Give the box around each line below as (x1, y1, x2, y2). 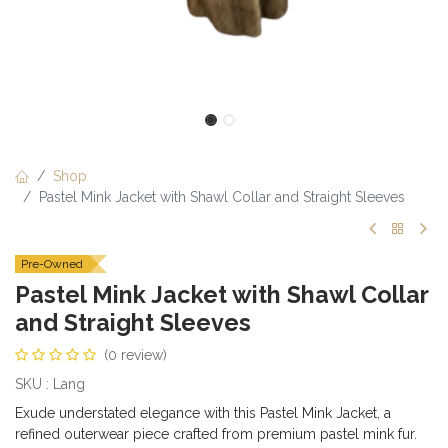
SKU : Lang (15, 376, 85, 392)
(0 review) (104, 347, 167, 363)
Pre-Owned (21, 257, 83, 271)
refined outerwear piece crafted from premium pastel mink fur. (15, 426, 417, 442)
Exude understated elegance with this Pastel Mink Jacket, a (15, 405, 391, 421)
